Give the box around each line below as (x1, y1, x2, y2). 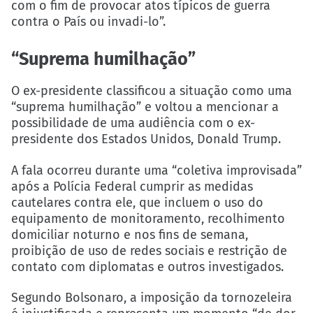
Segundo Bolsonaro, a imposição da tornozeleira (11, 289, 292, 305)
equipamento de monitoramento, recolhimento (11, 210, 285, 226)
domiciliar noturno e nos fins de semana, (11, 226, 248, 242)
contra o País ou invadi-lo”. (11, 14, 166, 30)
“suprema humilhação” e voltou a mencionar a (11, 99, 279, 115)
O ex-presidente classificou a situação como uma (11, 83, 292, 99)
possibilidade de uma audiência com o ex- (11, 115, 255, 131)
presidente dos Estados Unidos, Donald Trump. (11, 131, 281, 147)
